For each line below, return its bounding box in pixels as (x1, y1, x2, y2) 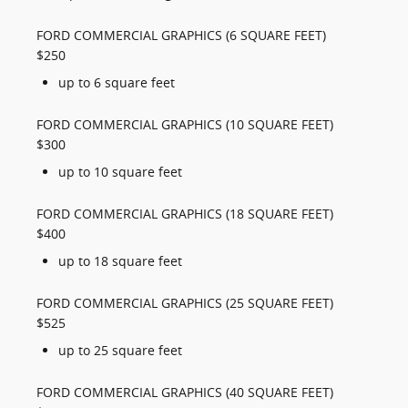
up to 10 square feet (58, 163, 182, 181)
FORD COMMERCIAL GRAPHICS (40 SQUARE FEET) (36, 383, 333, 402)
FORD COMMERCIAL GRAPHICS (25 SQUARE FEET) (36, 294, 333, 312)
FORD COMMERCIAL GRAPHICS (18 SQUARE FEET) (36, 205, 333, 223)
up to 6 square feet (58, 74, 175, 92)
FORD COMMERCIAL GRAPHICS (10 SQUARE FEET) (36, 116, 333, 134)
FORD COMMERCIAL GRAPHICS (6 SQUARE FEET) (36, 26, 326, 45)
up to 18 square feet (58, 252, 182, 270)
